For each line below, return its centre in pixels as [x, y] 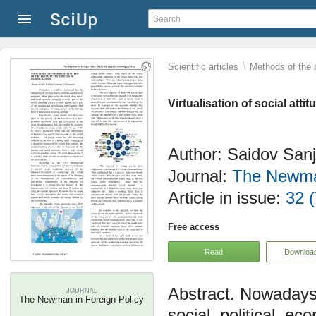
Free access [194, 227]
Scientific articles [203, 67]
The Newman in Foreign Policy [82, 299]
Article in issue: [227, 198]
